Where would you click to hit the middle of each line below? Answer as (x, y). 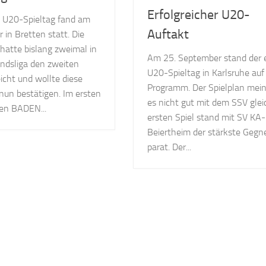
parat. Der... (170, 147)
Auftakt (168, 34)
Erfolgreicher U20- (199, 15)
